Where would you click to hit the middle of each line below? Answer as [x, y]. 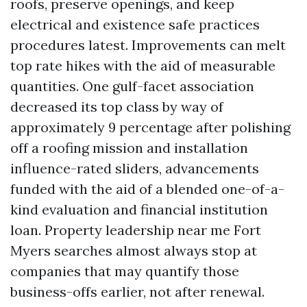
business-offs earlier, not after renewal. [137, 292]
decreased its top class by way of [117, 107]
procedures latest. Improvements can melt [148, 45]
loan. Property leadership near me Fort [136, 230]
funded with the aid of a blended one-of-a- [147, 189]
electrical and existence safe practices [135, 24]
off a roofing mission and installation [129, 148]
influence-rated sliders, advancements [135, 168]
